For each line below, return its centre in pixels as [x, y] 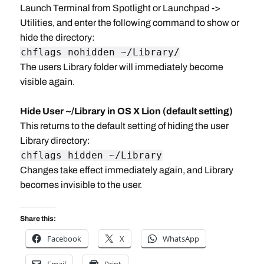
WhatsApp [181, 239]
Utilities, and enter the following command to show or [129, 23]
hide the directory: [57, 37]
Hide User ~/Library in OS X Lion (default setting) [126, 111]
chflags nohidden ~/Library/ [100, 52]
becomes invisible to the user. [81, 185]
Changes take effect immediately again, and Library [126, 170]
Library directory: [55, 141]
